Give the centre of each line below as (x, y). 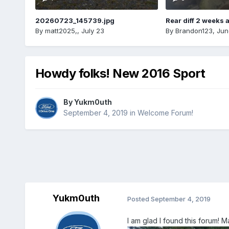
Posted (139, 199)
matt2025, (61, 30)
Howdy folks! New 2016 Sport (120, 73)
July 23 (93, 30)
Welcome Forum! (165, 113)
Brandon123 (194, 30)
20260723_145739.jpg (75, 20)
